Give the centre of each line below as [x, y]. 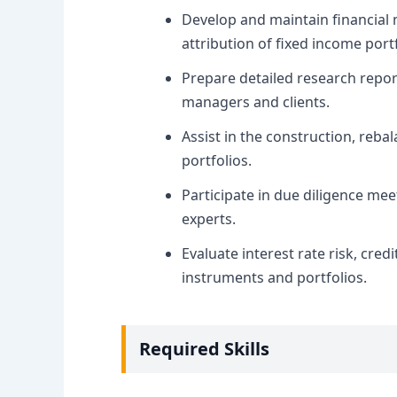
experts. [209, 218]
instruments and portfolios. [274, 277]
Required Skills [204, 348]
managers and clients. [256, 101]
